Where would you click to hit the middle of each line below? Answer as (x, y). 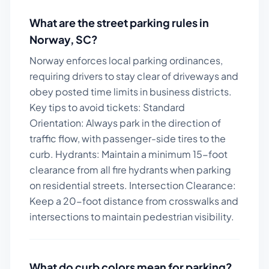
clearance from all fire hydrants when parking (130, 170)
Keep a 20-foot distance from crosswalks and (134, 201)
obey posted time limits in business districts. (131, 92)
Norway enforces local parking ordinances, (126, 60)
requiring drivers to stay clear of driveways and (134, 76)
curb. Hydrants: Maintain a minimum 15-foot (128, 154)
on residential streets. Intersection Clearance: (133, 185)
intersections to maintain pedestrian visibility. (132, 216)
